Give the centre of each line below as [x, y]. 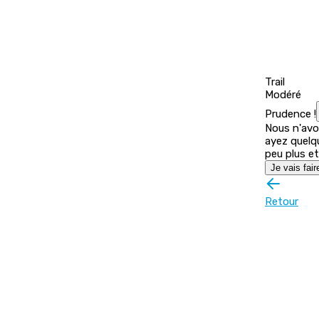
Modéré [283, 95]
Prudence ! [291, 114]
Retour [282, 202]
